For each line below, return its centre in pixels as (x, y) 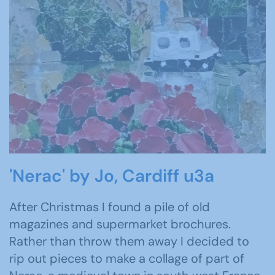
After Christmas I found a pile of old (110, 207)
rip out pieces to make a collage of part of (127, 259)
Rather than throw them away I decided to (129, 242)
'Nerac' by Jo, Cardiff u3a (112, 176)
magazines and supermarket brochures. (120, 224)
